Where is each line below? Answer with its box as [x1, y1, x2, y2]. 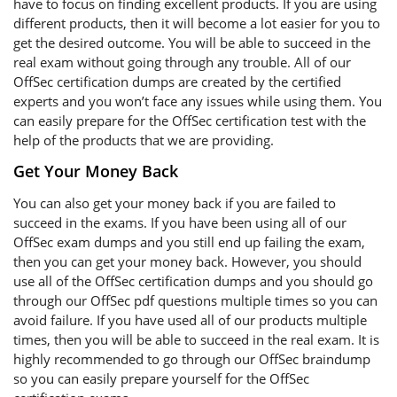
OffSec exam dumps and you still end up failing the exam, [13, 233, 365, 251]
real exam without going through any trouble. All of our [13, 53, 351, 71]
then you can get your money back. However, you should [13, 253, 362, 270]
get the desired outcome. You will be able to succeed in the [13, 34, 370, 51]
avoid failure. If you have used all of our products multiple [13, 311, 367, 329]
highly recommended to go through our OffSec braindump [13, 350, 370, 368]
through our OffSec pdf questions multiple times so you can [13, 292, 378, 309]
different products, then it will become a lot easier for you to [13, 14, 380, 32]
